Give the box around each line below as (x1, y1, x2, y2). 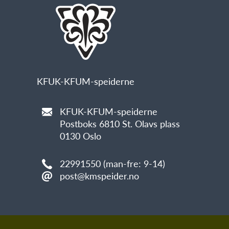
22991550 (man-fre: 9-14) (60, 157, 165, 170)
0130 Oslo (60, 129, 101, 142)
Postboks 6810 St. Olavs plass (60, 117, 180, 130)
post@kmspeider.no (60, 169, 139, 182)
